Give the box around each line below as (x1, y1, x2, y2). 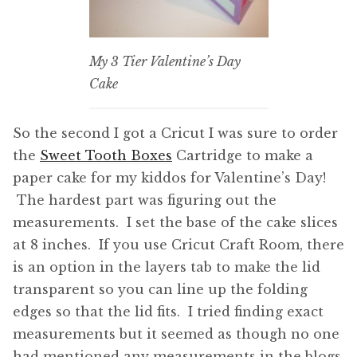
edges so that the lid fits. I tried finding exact (13, 304, 324, 320)
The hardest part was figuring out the (13, 192, 277, 209)
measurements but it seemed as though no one (13, 326, 339, 343)
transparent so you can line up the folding (13, 281, 308, 298)
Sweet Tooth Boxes (40, 147, 172, 164)
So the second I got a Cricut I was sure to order (13, 125, 338, 142)
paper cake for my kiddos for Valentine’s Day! (13, 170, 326, 186)
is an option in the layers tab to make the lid (13, 259, 320, 276)
